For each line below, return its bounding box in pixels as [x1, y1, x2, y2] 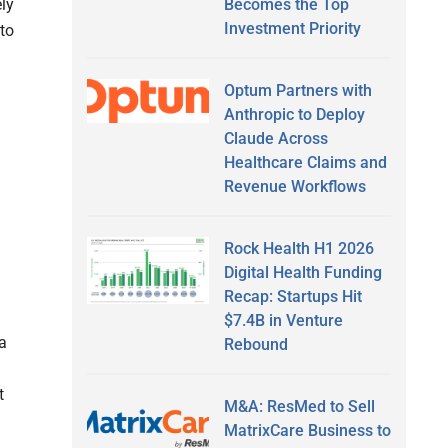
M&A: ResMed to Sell [223, 396, 375, 416]
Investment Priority [223, 18, 361, 38]
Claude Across [223, 128, 328, 148]
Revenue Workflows [223, 176, 366, 196]
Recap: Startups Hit [223, 286, 362, 306]
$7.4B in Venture [223, 310, 343, 330]
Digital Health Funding [223, 262, 382, 282]
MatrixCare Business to [223, 420, 391, 440]
